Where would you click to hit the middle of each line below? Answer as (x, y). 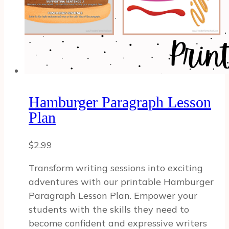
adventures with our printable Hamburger (121, 182)
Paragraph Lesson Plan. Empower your (113, 196)
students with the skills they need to (109, 210)
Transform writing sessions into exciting (116, 168)
